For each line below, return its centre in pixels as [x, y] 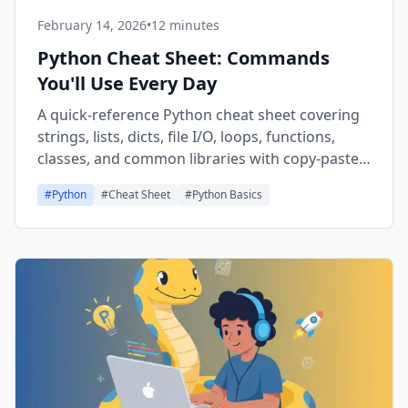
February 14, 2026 [92, 25]
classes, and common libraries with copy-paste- [200, 158]
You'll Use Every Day [127, 83]
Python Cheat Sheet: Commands [184, 58]
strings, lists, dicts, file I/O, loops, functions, [186, 137]
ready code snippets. [109, 180]
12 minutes [185, 25]
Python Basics [227, 194]
